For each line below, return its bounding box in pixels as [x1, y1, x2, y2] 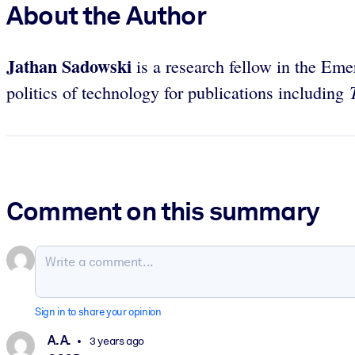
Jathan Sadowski [6, 52, 132, 79]
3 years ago [87, 334, 144, 347]
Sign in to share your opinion [35, 306, 162, 319]
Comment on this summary [6, 195, 319, 227]
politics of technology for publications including [6, 80, 349, 104]
